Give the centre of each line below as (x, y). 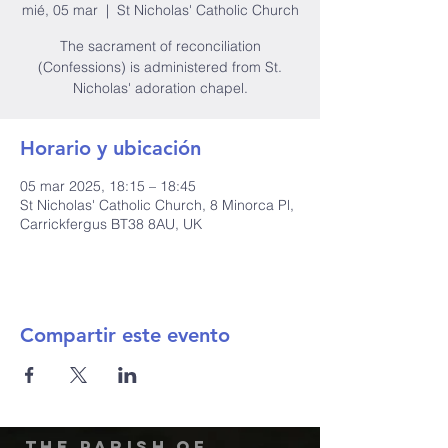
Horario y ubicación (110, 148)
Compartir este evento (125, 335)
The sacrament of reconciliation (160, 46)
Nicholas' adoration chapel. (160, 88)
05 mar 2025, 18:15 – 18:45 (108, 186)
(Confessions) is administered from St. (160, 67)
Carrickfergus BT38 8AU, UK (111, 224)
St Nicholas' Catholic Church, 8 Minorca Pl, (157, 205)
